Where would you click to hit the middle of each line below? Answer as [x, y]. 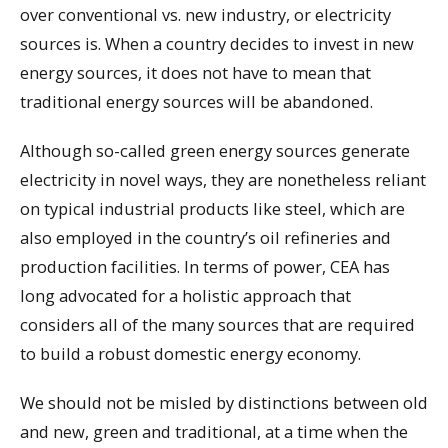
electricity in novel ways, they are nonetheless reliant [223, 179]
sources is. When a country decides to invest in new [217, 44]
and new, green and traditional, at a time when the [214, 431]
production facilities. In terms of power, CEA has [205, 266]
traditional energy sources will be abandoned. [196, 102]
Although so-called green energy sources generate [215, 150]
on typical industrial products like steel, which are [212, 208]
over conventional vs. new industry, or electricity [205, 15]
